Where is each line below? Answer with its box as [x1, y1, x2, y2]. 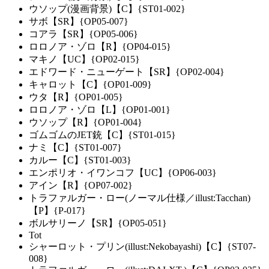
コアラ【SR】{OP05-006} [29, 29, 138, 40]
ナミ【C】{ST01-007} [29, 142, 122, 153]
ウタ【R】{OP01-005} [29, 92, 123, 103]
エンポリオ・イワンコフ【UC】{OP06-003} [29, 168, 217, 178]
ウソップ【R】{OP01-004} [29, 117, 142, 128]
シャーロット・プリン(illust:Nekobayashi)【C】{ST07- [29, 241, 256, 252]
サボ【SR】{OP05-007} [29, 16, 128, 27]
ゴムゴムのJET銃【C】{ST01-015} [29, 130, 176, 141]
